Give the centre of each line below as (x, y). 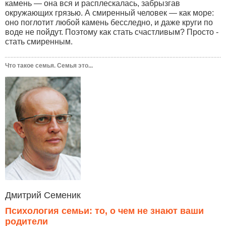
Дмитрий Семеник (43, 195)
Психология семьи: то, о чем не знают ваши (104, 211)
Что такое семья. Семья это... (49, 65)
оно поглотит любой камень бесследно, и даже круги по (109, 22)
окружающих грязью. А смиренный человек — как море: (109, 13)
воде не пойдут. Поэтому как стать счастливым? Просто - (112, 32)
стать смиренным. (39, 41)
